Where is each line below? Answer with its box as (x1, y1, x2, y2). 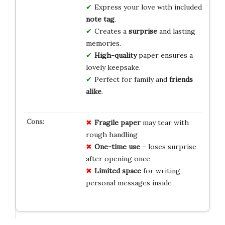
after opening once (85, 154, 150, 164)
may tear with (140, 118, 189, 128)
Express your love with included (94, 3, 202, 12)
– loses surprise (140, 142, 196, 152)
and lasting (157, 27, 195, 36)
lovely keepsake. (85, 63, 141, 72)
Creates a (94, 27, 129, 36)
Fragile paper (94, 118, 141, 128)
